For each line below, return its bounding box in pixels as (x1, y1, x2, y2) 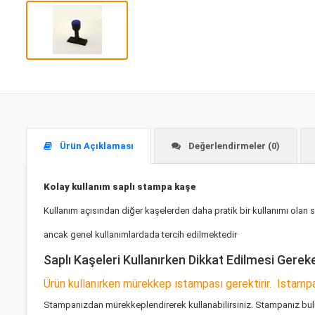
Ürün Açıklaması (58, 141, 134, 152)
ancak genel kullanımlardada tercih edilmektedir (44, 229, 237, 240)
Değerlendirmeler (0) (186, 141, 280, 152)
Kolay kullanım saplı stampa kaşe (44, 181, 198, 193)
